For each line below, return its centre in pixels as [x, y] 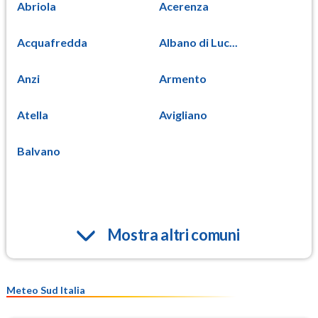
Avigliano [183, 114]
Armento [183, 78]
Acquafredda [52, 42]
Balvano [39, 150]
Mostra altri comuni [173, 234]
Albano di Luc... [198, 42]
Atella [33, 114]
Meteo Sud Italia [46, 290]
